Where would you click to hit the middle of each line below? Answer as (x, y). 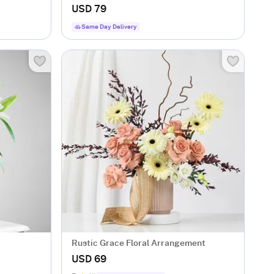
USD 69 (89, 259)
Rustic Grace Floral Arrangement (139, 243)
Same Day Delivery (109, 27)
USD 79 (89, 9)
